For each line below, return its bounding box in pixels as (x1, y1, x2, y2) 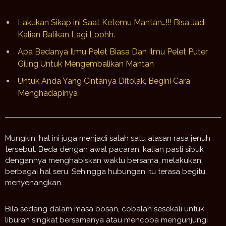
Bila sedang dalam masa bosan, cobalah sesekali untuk (5, 204, 204, 214)
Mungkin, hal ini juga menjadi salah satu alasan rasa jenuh (5, 134, 210, 143)
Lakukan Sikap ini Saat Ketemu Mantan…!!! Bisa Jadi (18, 18, 206, 28)
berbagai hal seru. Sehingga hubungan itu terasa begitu (5, 167, 205, 177)
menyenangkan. (5, 178, 63, 188)
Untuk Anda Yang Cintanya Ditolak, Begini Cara (18, 76, 190, 86)
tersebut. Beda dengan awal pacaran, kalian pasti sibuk (5, 145, 204, 154)
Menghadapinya (18, 88, 78, 98)
